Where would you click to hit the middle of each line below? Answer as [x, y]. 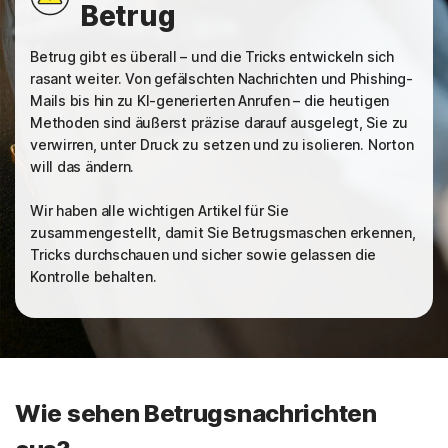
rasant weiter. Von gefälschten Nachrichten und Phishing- [221, 78]
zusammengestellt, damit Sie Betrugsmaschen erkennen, [223, 232]
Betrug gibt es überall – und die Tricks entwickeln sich [212, 56]
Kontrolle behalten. [93, 276]
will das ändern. [84, 166]
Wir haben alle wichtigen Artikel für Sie [159, 210]
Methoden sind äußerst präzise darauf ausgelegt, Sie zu [219, 122]
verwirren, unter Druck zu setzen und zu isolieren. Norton [222, 144]
